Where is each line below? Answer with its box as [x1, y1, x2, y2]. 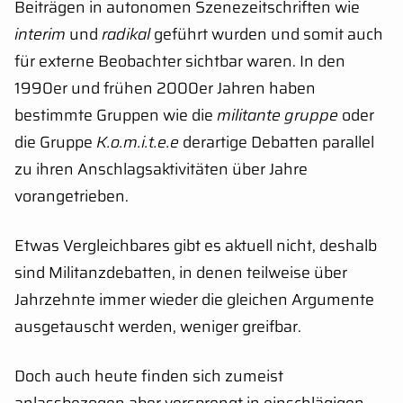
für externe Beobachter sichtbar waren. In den [14, 49, 345, 75]
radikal [102, 22, 150, 48]
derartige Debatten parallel [179, 130, 374, 156]
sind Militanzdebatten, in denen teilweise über [14, 260, 347, 286]
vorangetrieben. [14, 184, 129, 210]
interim [14, 22, 66, 48]
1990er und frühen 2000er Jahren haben [14, 76, 316, 102]
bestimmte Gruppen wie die [14, 103, 217, 129]
